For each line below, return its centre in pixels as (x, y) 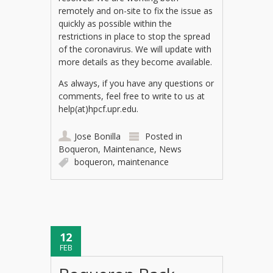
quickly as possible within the (115, 23)
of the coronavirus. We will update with (135, 49)
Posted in (164, 136)
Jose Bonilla (98, 136)
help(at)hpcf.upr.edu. (99, 108)
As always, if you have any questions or (136, 83)
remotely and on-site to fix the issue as (136, 10)
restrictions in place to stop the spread (135, 36)
